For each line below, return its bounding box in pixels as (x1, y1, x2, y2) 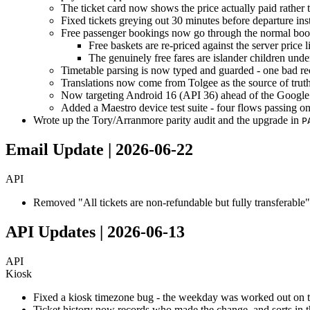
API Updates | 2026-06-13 (6, 222, 185, 241)
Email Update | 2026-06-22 (6, 140, 193, 158)
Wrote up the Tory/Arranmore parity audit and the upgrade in (33, 114, 302, 127)
